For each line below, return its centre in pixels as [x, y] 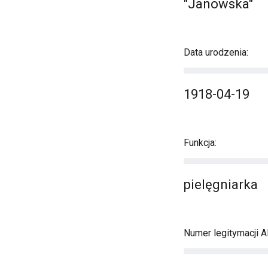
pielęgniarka [221, 185]
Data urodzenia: [216, 52]
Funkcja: [200, 143]
